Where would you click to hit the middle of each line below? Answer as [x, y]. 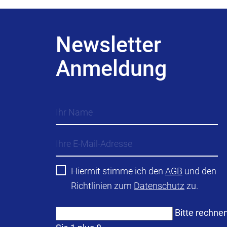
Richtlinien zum [102, 186]
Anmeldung [111, 68]
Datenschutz [159, 186]
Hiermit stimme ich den [118, 171]
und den [199, 171]
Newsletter [108, 45]
